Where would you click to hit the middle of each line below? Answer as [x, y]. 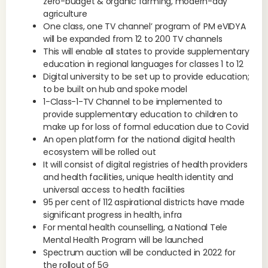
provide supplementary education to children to [141, 114]
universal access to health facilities [114, 190]
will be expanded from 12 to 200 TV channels [133, 39]
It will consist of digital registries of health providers [145, 165]
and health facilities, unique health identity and [138, 177]
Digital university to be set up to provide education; [146, 77]
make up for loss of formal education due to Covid [146, 127]
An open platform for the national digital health [139, 139]
